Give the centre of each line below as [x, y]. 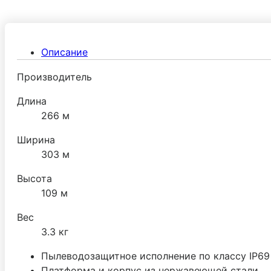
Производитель [54, 77]
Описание [64, 52]
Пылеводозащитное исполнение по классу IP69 [155, 256]
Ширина [36, 139]
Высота [34, 178]
